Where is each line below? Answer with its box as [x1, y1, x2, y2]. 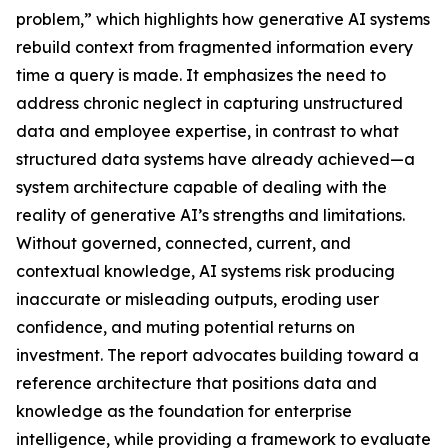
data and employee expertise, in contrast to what [16, 121, 399, 142]
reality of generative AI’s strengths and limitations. [16, 205, 405, 226]
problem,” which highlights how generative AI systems [16, 9, 430, 30]
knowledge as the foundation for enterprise [16, 401, 352, 422]
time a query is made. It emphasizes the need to [16, 65, 386, 86]
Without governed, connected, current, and [16, 233, 351, 254]
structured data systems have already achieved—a [16, 149, 415, 170]
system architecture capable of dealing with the [16, 177, 387, 198]
